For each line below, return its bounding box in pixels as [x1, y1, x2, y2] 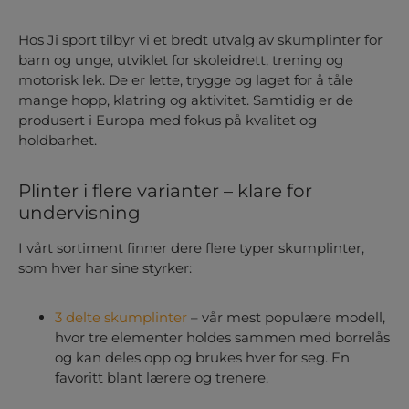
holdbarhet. [18, 131, 97, 150]
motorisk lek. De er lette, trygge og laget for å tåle [18, 71, 353, 89]
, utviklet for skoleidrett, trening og [110, 51, 343, 69]
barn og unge [18, 51, 110, 69]
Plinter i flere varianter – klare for [18, 180, 312, 203]
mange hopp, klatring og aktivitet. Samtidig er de [18, 91, 353, 110]
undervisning [18, 202, 141, 225]
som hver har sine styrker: [18, 259, 192, 278]
